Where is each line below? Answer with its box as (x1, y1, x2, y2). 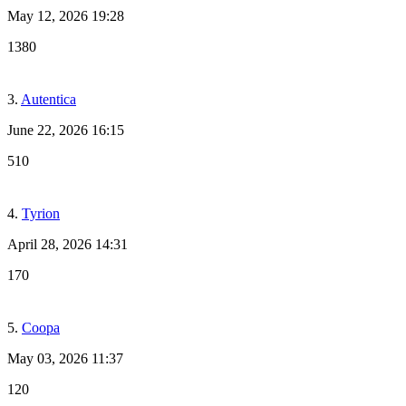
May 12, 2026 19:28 (7, 7, 124, 24)
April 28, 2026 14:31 (7, 236, 128, 252)
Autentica (21, 91, 76, 107)
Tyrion (22, 205, 60, 221)
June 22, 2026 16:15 (7, 121, 124, 138)
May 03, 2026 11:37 (7, 350, 123, 366)
